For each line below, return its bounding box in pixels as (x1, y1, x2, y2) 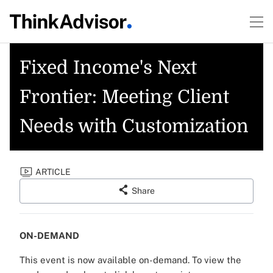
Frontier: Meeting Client (19, 87, 229, 107)
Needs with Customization (19, 116, 249, 136)
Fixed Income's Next (19, 57, 197, 78)
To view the (192, 255, 241, 266)
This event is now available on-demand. (19, 255, 192, 266)
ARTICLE (35, 167, 71, 177)
